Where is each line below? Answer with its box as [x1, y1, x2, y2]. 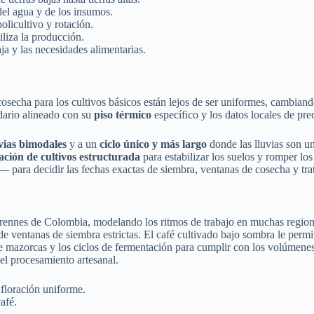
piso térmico [94, 108, 151, 121]
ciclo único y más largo [100, 137, 207, 150]
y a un [67, 137, 100, 150]
